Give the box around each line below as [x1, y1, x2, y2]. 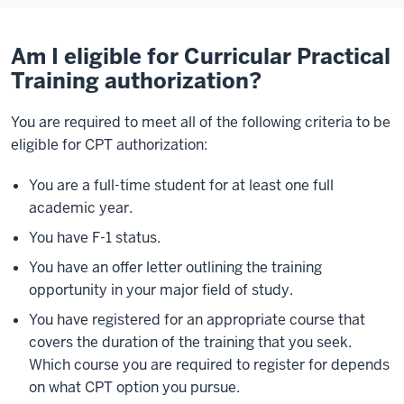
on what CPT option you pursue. [29, 378, 240, 397]
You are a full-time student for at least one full [29, 176, 334, 195]
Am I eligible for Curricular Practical [11, 42, 390, 70]
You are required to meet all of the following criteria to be [11, 113, 390, 132]
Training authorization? [11, 67, 262, 95]
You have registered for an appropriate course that [29, 310, 365, 329]
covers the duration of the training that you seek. [29, 333, 352, 352]
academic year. [29, 198, 133, 217]
